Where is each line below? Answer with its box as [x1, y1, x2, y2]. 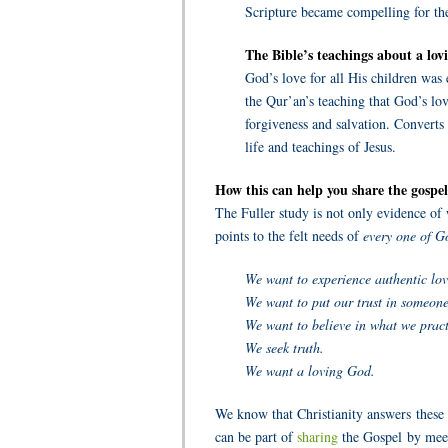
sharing [297, 427, 342, 446]
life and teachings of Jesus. [245, 137, 396, 156]
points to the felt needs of [215, 226, 363, 245]
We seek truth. [245, 338, 324, 357]
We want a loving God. [245, 361, 375, 380]
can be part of [215, 427, 297, 446]
